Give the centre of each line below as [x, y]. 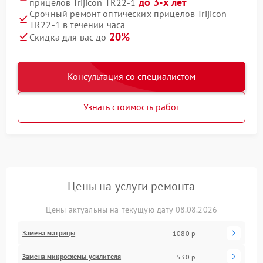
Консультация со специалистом [131, 76]
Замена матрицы [49, 233]
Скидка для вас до [69, 37]
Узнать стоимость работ [131, 107]
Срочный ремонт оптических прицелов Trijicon [128, 14]
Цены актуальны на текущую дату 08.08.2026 [131, 210]
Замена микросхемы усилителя [72, 256]
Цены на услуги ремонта [131, 186]
